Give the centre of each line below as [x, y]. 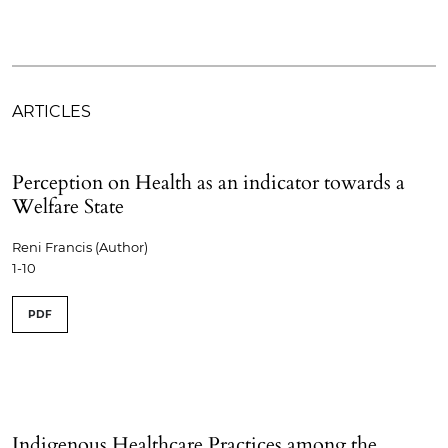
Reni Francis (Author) [80, 247]
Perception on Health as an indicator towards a [208, 183]
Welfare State [68, 207]
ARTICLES [51, 112]
